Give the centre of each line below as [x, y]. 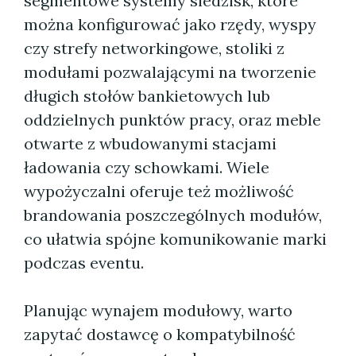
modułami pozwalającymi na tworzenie [170, 72]
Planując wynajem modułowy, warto [158, 310]
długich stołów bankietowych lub [147, 96]
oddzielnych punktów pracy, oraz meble [172, 120]
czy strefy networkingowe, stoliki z [154, 48]
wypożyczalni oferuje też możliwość [159, 191]
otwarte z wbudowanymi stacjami [150, 143]
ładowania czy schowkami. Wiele [147, 167]
